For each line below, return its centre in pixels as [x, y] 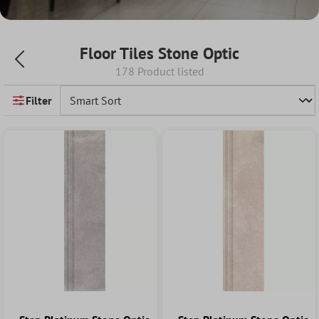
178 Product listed [159, 71]
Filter [39, 100]
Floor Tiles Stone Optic [159, 53]
